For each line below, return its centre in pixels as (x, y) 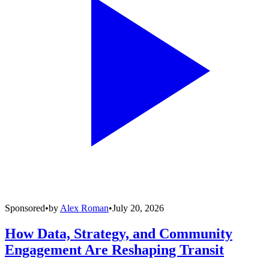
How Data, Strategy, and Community (119, 233)
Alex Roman (84, 208)
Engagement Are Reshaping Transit (114, 249)
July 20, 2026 (138, 208)
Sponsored (25, 208)
